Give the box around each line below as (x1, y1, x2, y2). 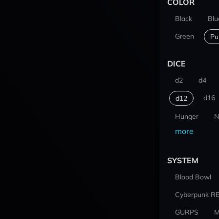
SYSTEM (167, 155, 198, 165)
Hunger (175, 112, 198, 121)
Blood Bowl (175, 173, 211, 181)
